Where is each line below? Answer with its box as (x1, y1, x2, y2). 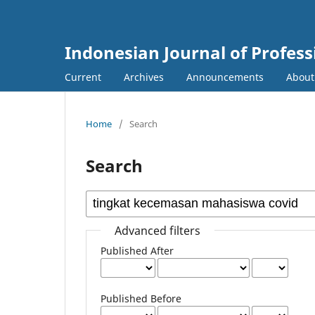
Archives (124, 70, 164, 84)
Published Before (101, 291, 182, 305)
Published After (101, 243, 174, 257)
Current (65, 70, 101, 84)
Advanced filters (115, 222, 201, 238)
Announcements (186, 70, 264, 84)
